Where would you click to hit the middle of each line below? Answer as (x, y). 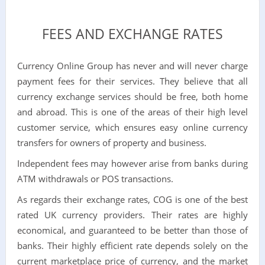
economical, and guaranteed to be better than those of (132, 230)
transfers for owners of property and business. (112, 142)
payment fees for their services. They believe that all (132, 81)
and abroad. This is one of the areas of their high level (132, 112)
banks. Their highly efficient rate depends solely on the (132, 245)
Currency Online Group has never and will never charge (132, 65)
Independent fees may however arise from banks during (132, 163)
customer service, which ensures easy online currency (132, 127)
